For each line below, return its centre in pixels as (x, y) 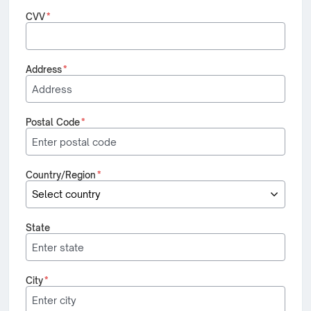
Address (44, 69)
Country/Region (61, 175)
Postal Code (53, 122)
